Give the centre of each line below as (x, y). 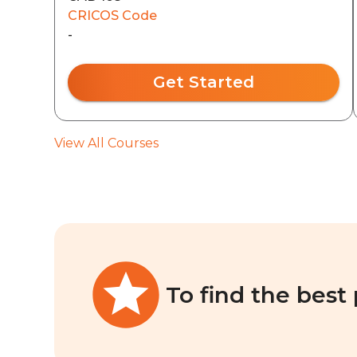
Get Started (203, 82)
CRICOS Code (112, 16)
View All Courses (106, 143)
